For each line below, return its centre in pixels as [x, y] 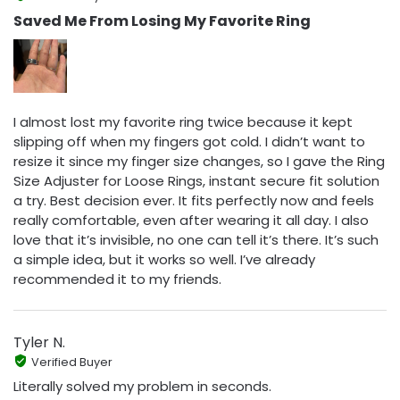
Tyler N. [39, 342]
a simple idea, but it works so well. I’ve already [164, 260]
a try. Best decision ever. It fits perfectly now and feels [194, 201]
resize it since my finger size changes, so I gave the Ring [199, 162]
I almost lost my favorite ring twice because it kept [183, 122]
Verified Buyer [71, 362]
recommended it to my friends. [117, 279]
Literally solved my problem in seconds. [142, 387]
